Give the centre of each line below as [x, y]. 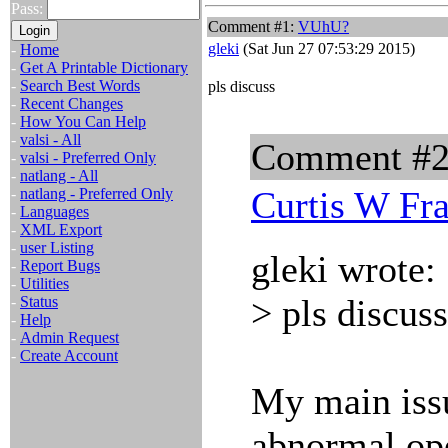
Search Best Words [80, 85]
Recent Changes [71, 103]
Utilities [44, 283]
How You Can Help [83, 121]
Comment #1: [253, 26]
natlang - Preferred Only [96, 193]
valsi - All [50, 139]
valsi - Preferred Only [88, 157]
